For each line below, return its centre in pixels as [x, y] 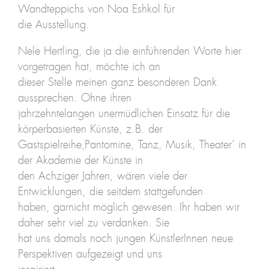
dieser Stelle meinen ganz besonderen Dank [117, 83]
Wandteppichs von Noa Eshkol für [96, 9]
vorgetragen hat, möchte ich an [89, 68]
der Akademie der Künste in [80, 161]
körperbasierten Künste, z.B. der [90, 130]
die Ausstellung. [53, 25]
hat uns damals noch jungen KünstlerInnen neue [125, 239]
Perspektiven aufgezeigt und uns [90, 255]
